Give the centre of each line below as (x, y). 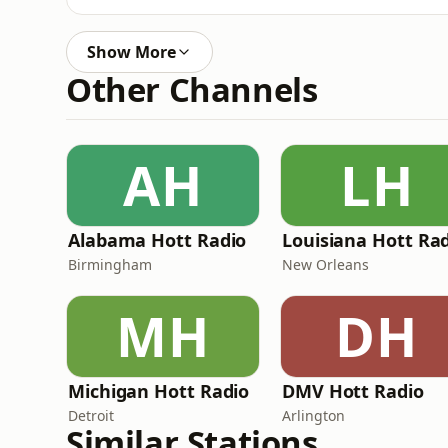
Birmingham (110, 264)
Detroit (91, 415)
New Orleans (325, 264)
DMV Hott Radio (353, 391)
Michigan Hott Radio (159, 391)
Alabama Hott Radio (157, 240)
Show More (131, 52)
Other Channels (192, 89)
